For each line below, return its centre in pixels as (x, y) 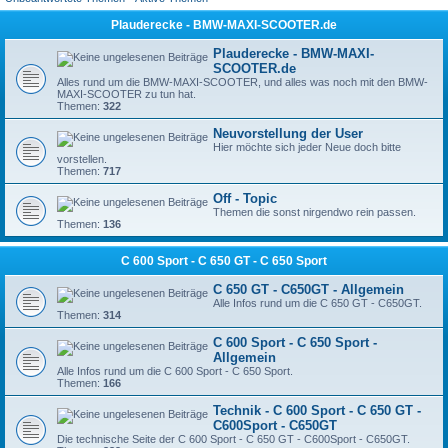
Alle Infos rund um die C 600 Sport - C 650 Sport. (175, 371)
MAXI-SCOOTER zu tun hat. (126, 94)
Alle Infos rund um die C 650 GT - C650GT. (317, 303)
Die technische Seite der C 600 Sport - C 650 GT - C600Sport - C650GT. (233, 439)
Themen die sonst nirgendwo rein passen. (314, 212)
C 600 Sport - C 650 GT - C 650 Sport (224, 261)
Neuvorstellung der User (288, 133)
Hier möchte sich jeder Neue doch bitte (307, 147)
